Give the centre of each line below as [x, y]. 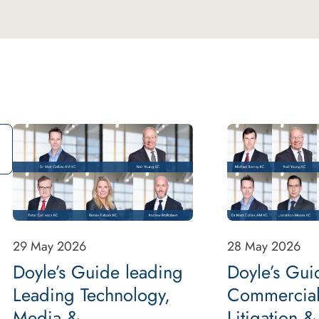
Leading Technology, [91, 295]
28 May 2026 [263, 246]
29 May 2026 [49, 246]
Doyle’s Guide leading [98, 272]
